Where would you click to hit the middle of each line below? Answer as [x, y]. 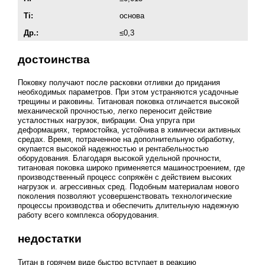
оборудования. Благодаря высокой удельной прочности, [119, 159]
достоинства [54, 59]
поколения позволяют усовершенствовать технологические [125, 196]
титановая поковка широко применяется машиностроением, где [131, 168]
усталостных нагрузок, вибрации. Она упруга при [106, 121]
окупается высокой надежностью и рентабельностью [113, 149]
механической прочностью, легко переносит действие [114, 111]
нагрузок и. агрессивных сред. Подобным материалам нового [128, 187]
